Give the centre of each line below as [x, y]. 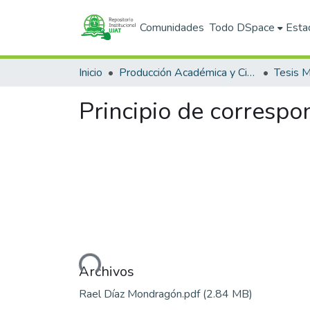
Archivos [107, 271]
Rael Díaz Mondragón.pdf [141, 294]
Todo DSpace [243, 28]
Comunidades [172, 28]
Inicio [91, 73]
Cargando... [72, 263]
